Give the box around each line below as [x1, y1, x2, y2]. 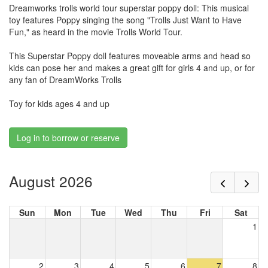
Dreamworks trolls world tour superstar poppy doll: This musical [9, 2, 249, 14]
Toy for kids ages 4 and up [9, 98, 109, 110]
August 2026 [9, 170, 93, 191]
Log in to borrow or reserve [17, 132, 120, 144]
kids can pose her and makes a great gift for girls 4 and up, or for [9, 62, 255, 74]
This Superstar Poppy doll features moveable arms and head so [9, 50, 251, 62]
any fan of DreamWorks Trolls [9, 74, 121, 86]
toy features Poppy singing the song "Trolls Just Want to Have [9, 14, 242, 26]
